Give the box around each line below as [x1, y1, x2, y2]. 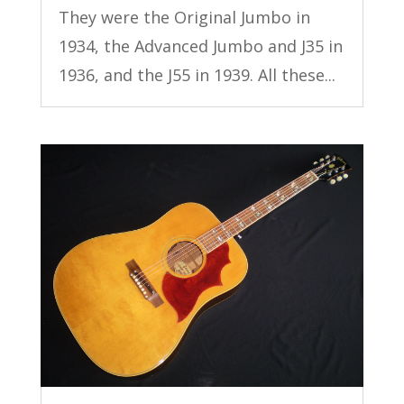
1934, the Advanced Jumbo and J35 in [58, 35, 343, 58]
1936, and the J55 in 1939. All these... [58, 64, 335, 87]
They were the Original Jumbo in [58, 6, 310, 29]
